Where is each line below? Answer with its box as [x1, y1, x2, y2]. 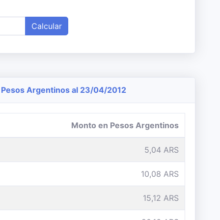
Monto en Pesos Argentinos [71, 120, 179, 130]
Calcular [31, 21, 62, 31]
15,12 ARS [143, 193, 179, 203]
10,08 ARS [141, 169, 179, 179]
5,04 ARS [144, 145, 179, 155]
